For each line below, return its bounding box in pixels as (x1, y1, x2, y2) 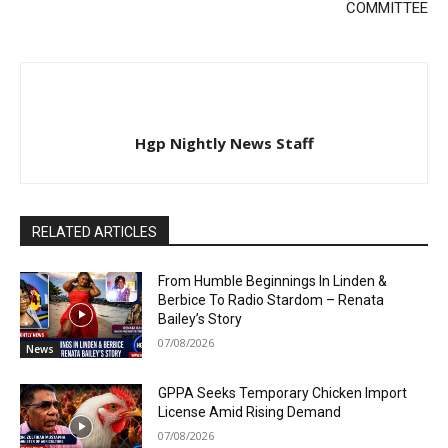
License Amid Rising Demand (158, 404, 342, 421)
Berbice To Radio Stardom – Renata (158, 292, 385, 309)
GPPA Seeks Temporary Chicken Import (158, 385, 408, 402)
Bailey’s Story (158, 311, 243, 328)
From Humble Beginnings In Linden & (158, 273, 388, 290)
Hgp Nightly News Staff (134, 133, 314, 154)
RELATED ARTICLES (32, 224, 157, 241)
